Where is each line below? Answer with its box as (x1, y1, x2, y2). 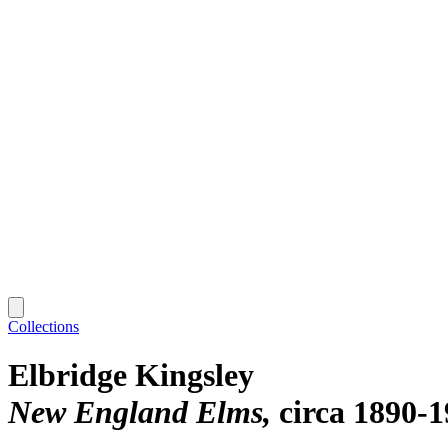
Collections (8, 317, 79, 335)
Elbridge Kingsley (8, 357, 254, 394)
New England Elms (8, 394, 263, 431)
